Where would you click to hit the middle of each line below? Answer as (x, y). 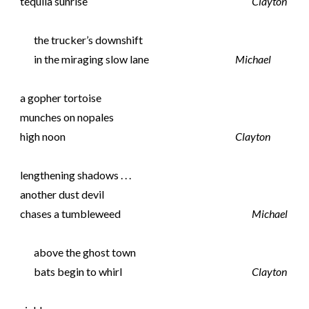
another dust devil (62, 194)
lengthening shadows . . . (76, 175)
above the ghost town (85, 252)
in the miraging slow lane (92, 59)
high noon (43, 136)
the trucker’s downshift (89, 40)
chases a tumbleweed (71, 213)
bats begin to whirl (78, 271)
